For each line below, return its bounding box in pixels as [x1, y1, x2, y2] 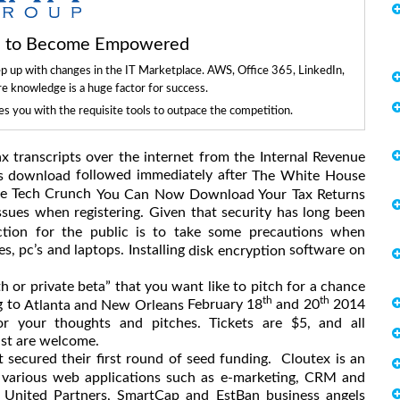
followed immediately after [71, 167, 253, 182]
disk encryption [188, 243, 286, 258]
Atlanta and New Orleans [23, 297, 184, 312]
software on [285, 242, 366, 257]
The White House [252, 168, 366, 183]
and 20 [272, 296, 320, 312]
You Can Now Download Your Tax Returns [96, 187, 365, 203]
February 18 [183, 296, 263, 312]
